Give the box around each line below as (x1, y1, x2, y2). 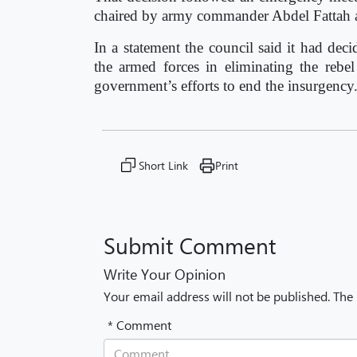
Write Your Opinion (104, 265, 226, 284)
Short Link (139, 158, 188, 173)
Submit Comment (104, 230, 276, 260)
